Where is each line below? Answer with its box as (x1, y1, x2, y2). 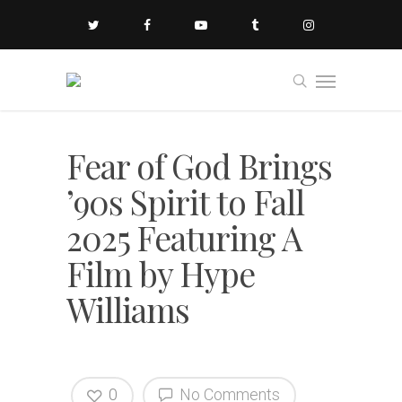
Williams (66, 287, 189, 331)
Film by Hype (66, 251, 255, 295)
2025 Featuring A (66, 215, 301, 259)
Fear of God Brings (66, 144, 332, 188)
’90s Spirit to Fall (66, 179, 304, 223)
